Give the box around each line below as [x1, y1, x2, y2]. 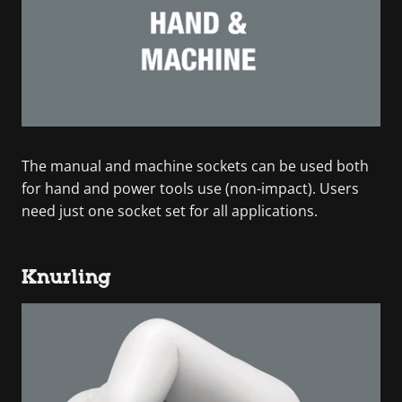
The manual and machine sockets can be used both [22, 155, 369, 176]
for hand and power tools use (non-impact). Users [22, 178, 359, 198]
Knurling [22, 265, 111, 288]
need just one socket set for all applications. [22, 200, 318, 221]
